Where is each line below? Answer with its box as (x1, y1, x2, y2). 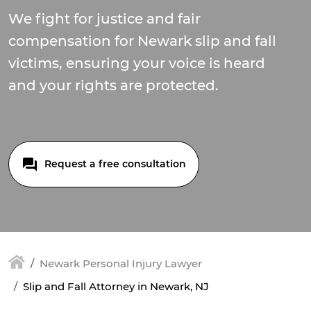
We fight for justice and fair (8, 10, 201, 27)
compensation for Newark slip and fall (8, 33, 276, 49)
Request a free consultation (42, 158, 186, 170)
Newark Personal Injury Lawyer (40, 257, 202, 270)
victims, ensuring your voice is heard (8, 55, 265, 72)
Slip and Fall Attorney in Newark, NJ (23, 280, 209, 294)
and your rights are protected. (8, 77, 219, 94)
